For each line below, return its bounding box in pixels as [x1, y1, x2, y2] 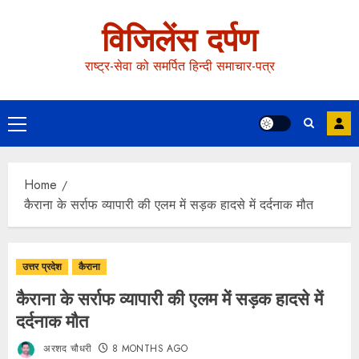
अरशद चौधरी [40, 341, 92, 357]
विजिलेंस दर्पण [102, 17, 257, 63]
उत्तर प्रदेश [22, 260, 62, 274]
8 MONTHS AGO [112, 341, 188, 357]
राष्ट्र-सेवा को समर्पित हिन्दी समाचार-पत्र [84, 57, 275, 75]
